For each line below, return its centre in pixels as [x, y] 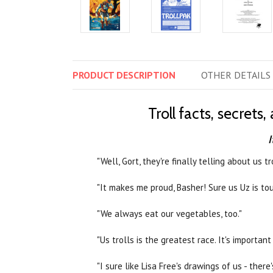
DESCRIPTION [146, 75]
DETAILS [252, 75]
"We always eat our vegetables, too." [169, 214]
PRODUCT [94, 75]
